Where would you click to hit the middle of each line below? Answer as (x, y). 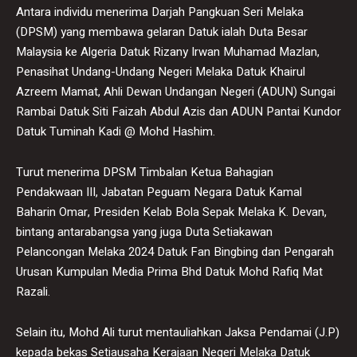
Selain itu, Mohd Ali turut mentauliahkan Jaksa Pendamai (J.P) (178, 332)
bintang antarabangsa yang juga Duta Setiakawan (144, 231)
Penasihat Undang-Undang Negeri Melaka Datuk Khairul (161, 71)
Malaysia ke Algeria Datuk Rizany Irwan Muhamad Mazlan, (168, 51)
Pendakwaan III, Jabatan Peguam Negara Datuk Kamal (159, 192)
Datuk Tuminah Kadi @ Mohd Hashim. (116, 131)
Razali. (33, 291)
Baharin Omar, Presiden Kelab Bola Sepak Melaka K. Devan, (171, 212)
